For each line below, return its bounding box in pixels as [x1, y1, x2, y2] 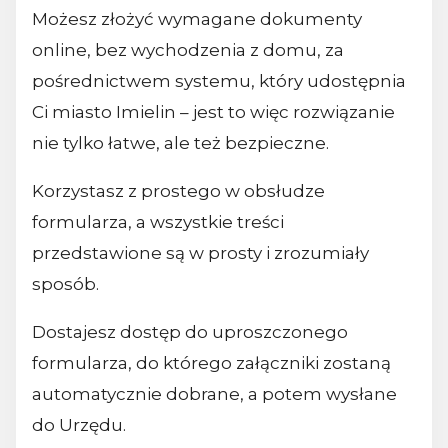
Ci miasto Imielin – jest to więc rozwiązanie [32, 101, 395, 122]
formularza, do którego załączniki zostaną [32, 352, 391, 373]
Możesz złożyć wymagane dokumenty [32, 8, 362, 29]
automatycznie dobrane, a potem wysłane [32, 383, 397, 404]
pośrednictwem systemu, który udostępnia [32, 70, 406, 91]
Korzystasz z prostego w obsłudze [32, 180, 325, 201]
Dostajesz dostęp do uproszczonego [32, 321, 348, 342]
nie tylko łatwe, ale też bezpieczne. [32, 132, 329, 153]
